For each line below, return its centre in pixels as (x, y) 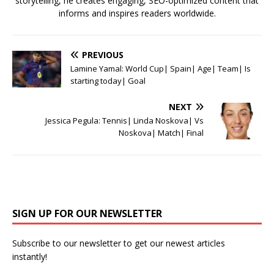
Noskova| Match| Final (161, 132)
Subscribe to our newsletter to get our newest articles (119, 243)
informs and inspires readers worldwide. (137, 13)
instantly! (30, 256)
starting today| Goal (108, 80)
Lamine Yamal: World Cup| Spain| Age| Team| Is (161, 68)
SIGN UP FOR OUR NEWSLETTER (87, 213)
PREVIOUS (103, 54)
